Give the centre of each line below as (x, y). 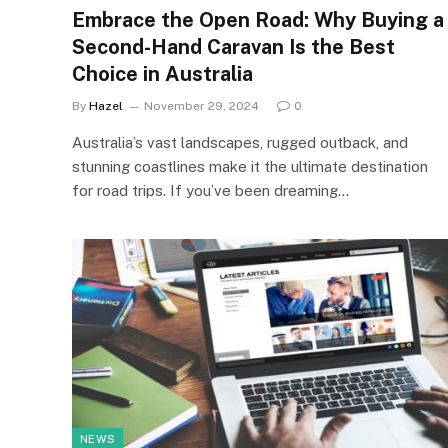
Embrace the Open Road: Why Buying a (258, 19)
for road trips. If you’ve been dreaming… (210, 190)
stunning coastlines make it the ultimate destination (250, 166)
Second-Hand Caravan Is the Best (233, 46)
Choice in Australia (162, 73)
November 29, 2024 (201, 105)
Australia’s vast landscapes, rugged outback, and (240, 142)
